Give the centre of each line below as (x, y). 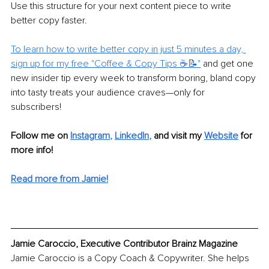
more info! (32, 150)
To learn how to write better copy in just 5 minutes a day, (128, 50)
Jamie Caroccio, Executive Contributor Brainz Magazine (124, 243)
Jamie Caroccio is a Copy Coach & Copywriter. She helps (131, 258)
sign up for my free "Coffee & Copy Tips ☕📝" (106, 64)
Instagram (90, 136)
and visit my (179, 136)
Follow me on (39, 136)
